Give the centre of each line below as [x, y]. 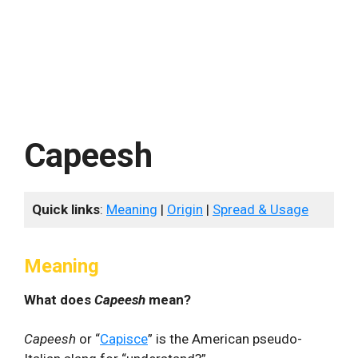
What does [59, 300]
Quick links [66, 209]
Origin [185, 209]
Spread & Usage [261, 209]
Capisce [124, 339]
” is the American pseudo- [225, 339]
